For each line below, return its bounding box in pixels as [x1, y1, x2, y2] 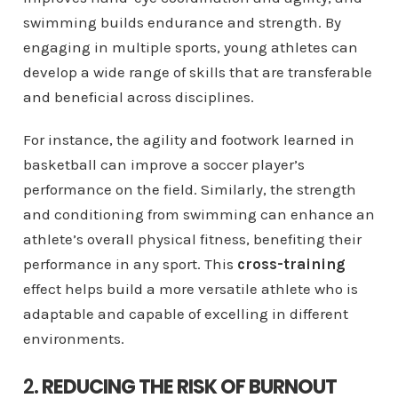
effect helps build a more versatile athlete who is [22, 279, 358, 298]
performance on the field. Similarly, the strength [22, 179, 356, 198]
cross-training [236, 254, 346, 273]
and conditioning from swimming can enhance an [22, 204, 375, 223]
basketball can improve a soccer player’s [22, 155, 305, 173]
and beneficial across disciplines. [22, 87, 254, 106]
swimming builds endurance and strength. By [22, 12, 341, 31]
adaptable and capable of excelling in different [22, 304, 348, 322]
